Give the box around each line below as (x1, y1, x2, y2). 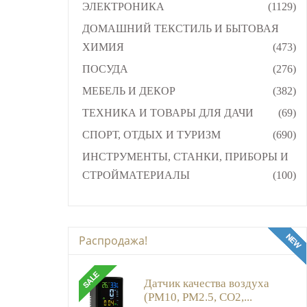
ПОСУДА (82, 62, 128, 75)
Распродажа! (78, 232, 147, 248)
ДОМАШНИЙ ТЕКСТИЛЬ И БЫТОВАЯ (82, 22, 279, 34)
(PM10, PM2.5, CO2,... (143, 290, 252, 304)
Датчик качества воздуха (143, 276, 269, 290)
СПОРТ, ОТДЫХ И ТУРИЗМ (82, 128, 221, 140)
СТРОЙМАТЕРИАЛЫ (82, 169, 190, 181)
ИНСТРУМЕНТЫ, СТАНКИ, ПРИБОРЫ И (82, 150, 288, 162)
